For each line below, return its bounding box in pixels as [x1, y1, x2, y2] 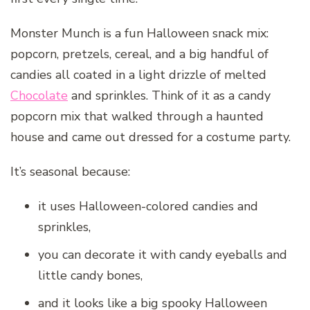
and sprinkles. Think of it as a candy [68, 86, 271, 104]
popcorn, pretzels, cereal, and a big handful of [10, 45, 268, 62]
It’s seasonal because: [10, 163, 130, 180]
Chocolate [10, 86, 68, 104]
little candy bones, [38, 266, 143, 284]
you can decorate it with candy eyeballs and [38, 246, 287, 263]
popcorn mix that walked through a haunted [10, 107, 264, 125]
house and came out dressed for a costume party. [10, 128, 291, 145]
